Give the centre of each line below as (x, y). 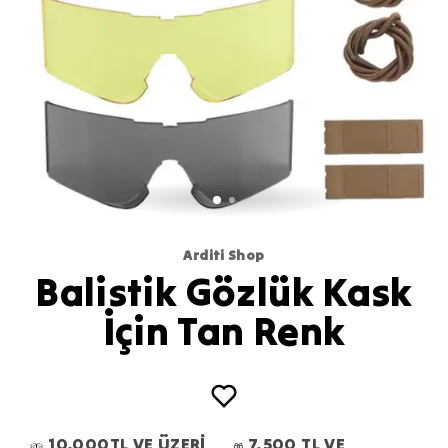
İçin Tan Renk (224, 330)
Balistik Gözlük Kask (224, 291)
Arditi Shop (224, 256)
